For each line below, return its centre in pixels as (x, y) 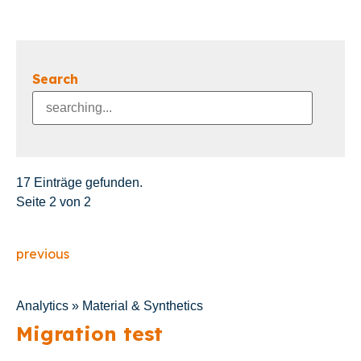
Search (55, 79)
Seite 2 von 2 (54, 202)
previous (43, 254)
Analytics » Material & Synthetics (110, 306)
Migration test (89, 334)
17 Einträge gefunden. (79, 183)
